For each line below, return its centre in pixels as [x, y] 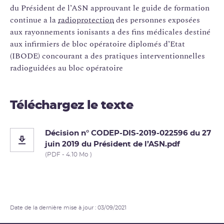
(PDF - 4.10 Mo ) [68, 154]
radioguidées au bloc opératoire [66, 68]
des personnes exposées [157, 20]
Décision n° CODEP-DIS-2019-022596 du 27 [128, 133]
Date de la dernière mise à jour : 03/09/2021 [68, 207]
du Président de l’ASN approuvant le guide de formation [110, 8]
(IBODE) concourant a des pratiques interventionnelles [107, 56]
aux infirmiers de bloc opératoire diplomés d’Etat [97, 44]
